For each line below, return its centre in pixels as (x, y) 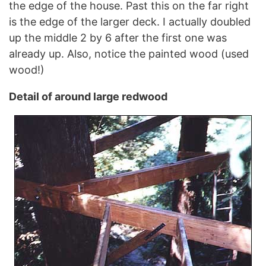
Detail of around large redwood (88, 96)
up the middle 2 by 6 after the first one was (118, 37)
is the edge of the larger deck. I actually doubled (130, 21)
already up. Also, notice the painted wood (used (129, 53)
